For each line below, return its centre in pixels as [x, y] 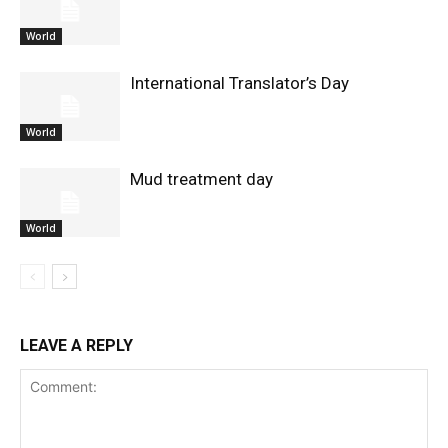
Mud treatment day [201, 178]
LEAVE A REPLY [76, 345]
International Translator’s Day [239, 82]
